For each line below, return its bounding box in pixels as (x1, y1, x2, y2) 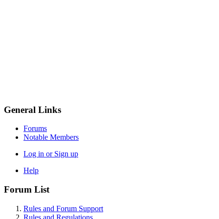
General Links (4, 104, 61, 115)
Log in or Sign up (23, 150, 78, 158)
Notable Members (23, 133, 79, 142)
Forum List (4, 184, 49, 195)
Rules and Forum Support (23, 204, 103, 213)
